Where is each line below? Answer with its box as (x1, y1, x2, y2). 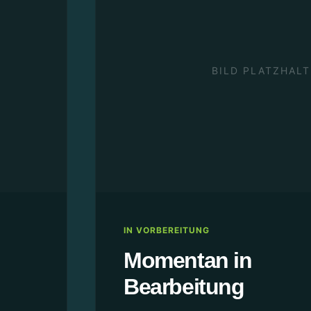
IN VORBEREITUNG (124, 225, 210, 235)
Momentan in (124, 248, 252, 273)
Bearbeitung (124, 274, 244, 299)
